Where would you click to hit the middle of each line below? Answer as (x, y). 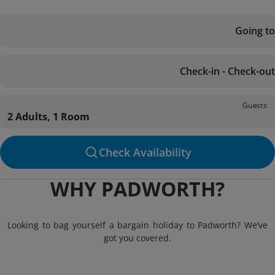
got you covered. (137, 238)
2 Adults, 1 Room (48, 117)
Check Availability (145, 152)
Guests (255, 105)
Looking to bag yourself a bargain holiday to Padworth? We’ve (137, 225)
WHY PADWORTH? (137, 189)
